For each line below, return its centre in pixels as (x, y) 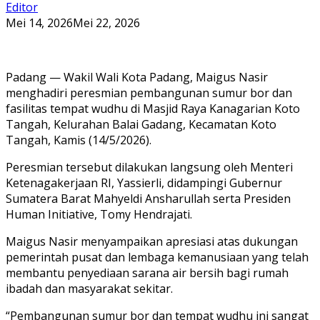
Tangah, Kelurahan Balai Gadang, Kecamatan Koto (141, 124)
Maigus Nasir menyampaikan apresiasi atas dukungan (152, 241)
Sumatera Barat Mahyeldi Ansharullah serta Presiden (148, 198)
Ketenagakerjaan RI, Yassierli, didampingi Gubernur (144, 182)
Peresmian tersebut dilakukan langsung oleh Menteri (149, 167)
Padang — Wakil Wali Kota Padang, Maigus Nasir (137, 77)
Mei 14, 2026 (39, 22)
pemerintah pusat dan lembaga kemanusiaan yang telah (157, 257)
